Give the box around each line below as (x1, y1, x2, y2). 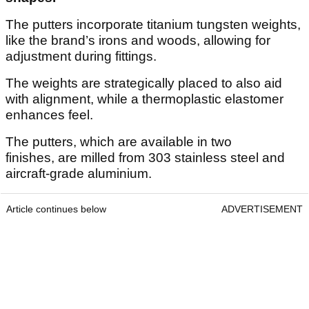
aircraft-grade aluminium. (6, 166, 152, 181)
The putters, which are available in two (6, 134, 232, 150)
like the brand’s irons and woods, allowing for (6, 33, 270, 48)
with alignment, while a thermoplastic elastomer (6, 92, 283, 107)
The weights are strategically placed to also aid (6, 76, 282, 91)
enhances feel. (6, 108, 93, 123)
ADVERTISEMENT (221, 203, 303, 215)
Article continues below (6, 203, 106, 215)
